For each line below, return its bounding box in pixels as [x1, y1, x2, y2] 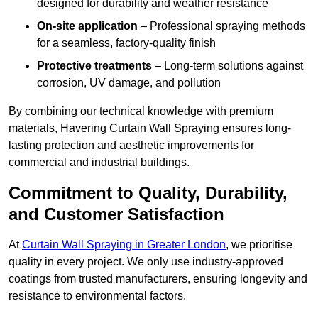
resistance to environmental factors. [9, 290, 186, 302]
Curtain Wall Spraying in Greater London [22, 238, 226, 251]
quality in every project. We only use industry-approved [9, 256, 283, 268]
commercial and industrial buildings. [9, 156, 190, 169]
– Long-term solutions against [152, 60, 303, 72]
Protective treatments [37, 60, 152, 72]
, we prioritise [226, 238, 292, 251]
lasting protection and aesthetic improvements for [9, 139, 254, 152]
